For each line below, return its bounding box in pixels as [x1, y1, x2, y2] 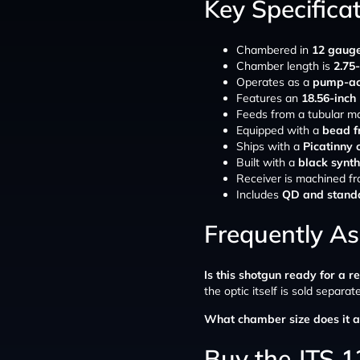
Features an [236, 90, 301, 105]
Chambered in [236, 42, 312, 57]
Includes [236, 186, 282, 202]
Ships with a [236, 138, 303, 153]
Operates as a [236, 74, 313, 89]
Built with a [236, 154, 298, 170]
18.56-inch [301, 90, 356, 105]
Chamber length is [236, 58, 333, 73]
